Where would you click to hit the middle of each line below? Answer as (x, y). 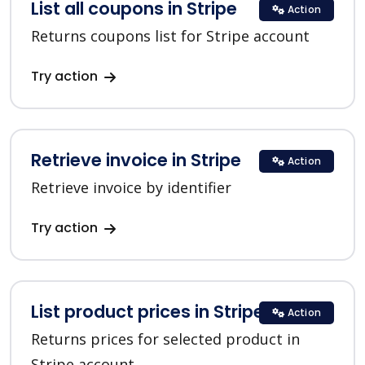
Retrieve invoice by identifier (131, 188)
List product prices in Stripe (147, 312)
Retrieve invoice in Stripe (136, 161)
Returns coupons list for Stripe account (170, 36)
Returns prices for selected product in (165, 339)
